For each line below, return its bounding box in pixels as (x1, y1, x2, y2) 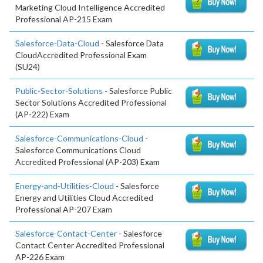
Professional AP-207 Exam (15, 204, 112, 215)
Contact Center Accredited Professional (15, 240, 164, 251)
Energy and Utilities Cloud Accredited (15, 193, 153, 203)
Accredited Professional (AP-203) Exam (15, 157, 160, 167)
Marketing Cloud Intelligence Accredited (15, 2, 165, 13)
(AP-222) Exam (15, 109, 69, 120)
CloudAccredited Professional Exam (15, 50, 147, 60)
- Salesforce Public (103, 86, 172, 96)
